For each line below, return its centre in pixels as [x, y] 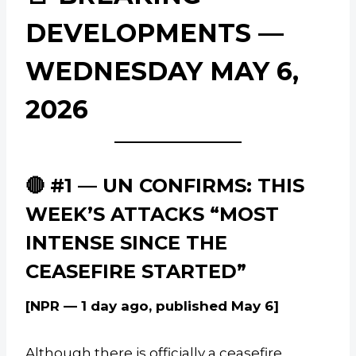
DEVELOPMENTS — [155, 33]
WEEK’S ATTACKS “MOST [152, 215]
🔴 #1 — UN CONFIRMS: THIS [165, 186]
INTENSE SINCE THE [126, 243]
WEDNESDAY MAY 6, [162, 72]
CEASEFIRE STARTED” [136, 272]
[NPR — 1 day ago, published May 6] [152, 306]
